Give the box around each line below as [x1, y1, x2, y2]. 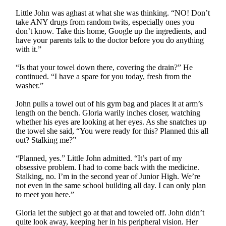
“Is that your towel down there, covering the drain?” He [16, 63, 193, 72]
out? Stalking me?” [16, 135, 77, 144]
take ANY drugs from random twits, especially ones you [16, 17, 195, 26]
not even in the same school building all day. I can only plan [16, 181, 206, 190]
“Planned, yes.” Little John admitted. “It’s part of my [16, 153, 183, 162]
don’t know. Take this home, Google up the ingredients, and [16, 26, 207, 35]
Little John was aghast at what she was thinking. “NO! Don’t [16, 8, 210, 17]
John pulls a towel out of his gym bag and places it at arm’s [16, 99, 203, 108]
